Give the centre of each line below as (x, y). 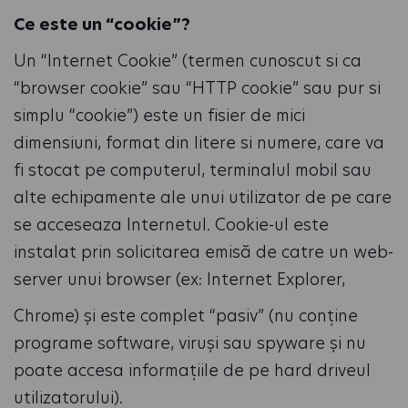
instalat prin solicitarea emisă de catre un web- (204, 252)
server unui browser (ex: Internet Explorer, (179, 279)
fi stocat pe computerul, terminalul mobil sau (193, 170)
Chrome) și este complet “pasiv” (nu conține (186, 316)
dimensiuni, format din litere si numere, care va (199, 143)
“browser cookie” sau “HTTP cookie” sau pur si (197, 88)
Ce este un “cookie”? (102, 24)
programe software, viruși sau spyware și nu (190, 343)
